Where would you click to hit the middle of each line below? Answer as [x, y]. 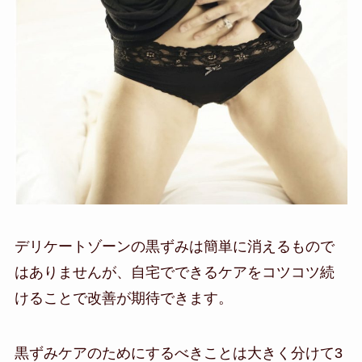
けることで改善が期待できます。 [123, 299]
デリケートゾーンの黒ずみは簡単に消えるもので [174, 247]
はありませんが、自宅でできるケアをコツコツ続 [174, 273]
